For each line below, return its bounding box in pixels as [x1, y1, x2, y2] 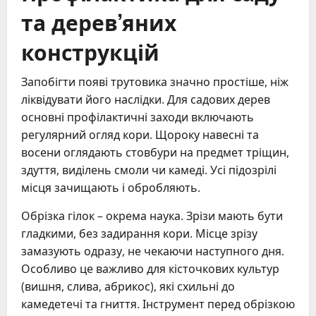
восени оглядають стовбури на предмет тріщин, [21, 144, 289, 160]
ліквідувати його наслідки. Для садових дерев [21, 91, 270, 107]
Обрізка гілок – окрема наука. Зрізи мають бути [21, 207, 283, 224]
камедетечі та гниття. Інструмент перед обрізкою [21, 296, 295, 312]
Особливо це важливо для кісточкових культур [21, 260, 279, 276]
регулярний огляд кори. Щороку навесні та [21, 126, 259, 142]
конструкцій [21, 35, 159, 67]
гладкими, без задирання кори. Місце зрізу [21, 225, 257, 241]
